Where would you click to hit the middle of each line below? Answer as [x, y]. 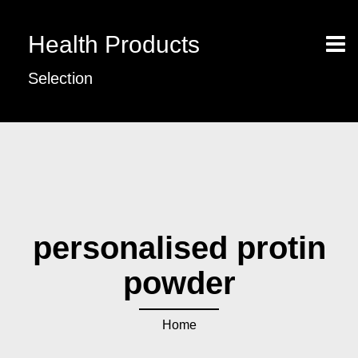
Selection [60, 78]
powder [179, 283]
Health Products [114, 44]
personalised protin [179, 248]
